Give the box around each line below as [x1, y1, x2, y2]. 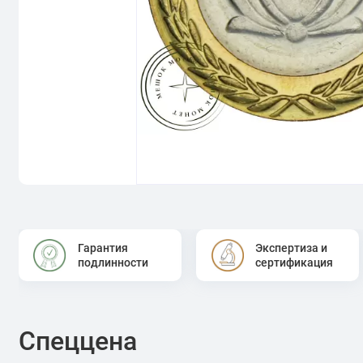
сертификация [255, 255, 334, 269]
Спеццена [18, 326, 137, 357]
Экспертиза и [255, 241, 328, 254]
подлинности [77, 255, 148, 269]
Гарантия [77, 241, 128, 254]
